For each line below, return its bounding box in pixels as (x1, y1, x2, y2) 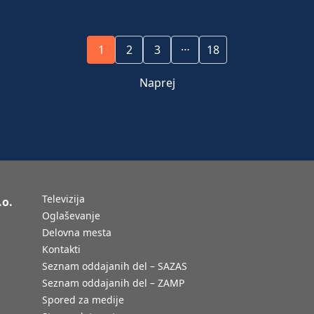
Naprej (139, 75, 175, 90)
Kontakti (42, 243, 81, 256)
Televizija (42, 192, 86, 205)
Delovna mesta (42, 226, 112, 239)
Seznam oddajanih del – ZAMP (42, 276, 185, 289)
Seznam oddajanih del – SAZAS (42, 259, 188, 273)
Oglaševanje (42, 209, 101, 222)
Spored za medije (42, 293, 125, 306)
